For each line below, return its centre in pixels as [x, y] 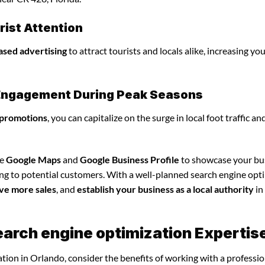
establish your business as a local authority [165, 189]
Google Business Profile [130, 159]
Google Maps [33, 159]
